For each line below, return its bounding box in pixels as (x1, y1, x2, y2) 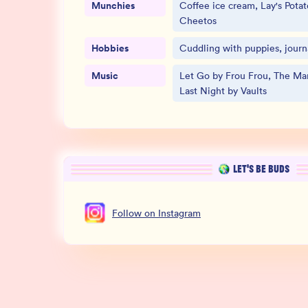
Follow (112, 206, 142, 219)
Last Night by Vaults (179, 85, 267, 97)
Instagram (158, 206, 201, 219)
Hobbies (91, 41, 129, 55)
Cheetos (179, 14, 217, 27)
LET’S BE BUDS (233, 164, 289, 175)
